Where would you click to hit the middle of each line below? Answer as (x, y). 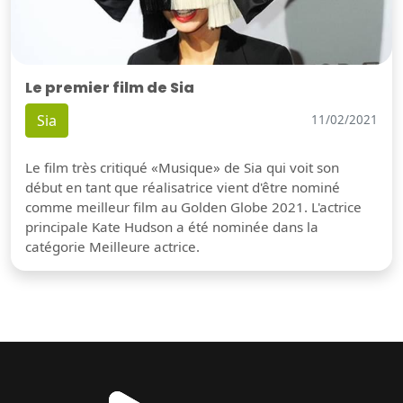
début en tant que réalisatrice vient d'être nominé (183, 187)
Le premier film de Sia (110, 87)
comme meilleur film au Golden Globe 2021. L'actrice (193, 206)
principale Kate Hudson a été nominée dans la (172, 226)
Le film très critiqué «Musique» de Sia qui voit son (182, 167)
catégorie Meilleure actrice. (112, 246)
